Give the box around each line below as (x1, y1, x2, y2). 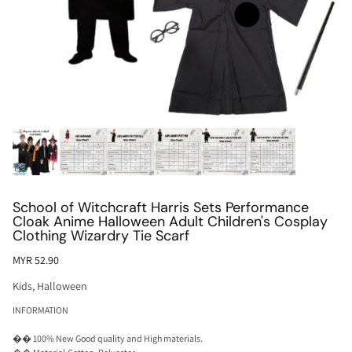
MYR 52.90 (13, 253, 59, 267)
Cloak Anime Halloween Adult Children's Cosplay (13, 212, 328, 231)
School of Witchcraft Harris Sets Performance (13, 198, 309, 217)
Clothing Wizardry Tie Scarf (13, 226, 189, 245)
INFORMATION (13, 304, 68, 316)
